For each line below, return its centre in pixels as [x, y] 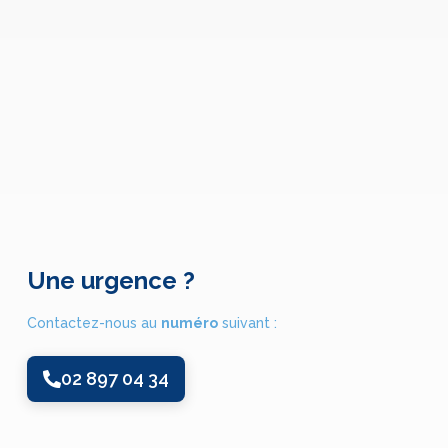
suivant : [247, 322]
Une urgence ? [110, 280]
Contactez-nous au [93, 322]
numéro [189, 322]
